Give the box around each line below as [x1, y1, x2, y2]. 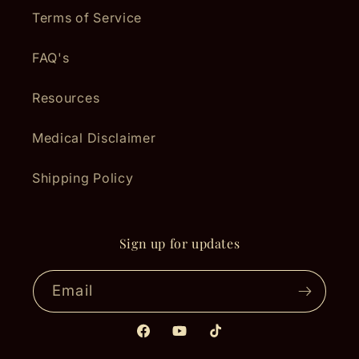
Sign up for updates [119, 234, 240, 252]
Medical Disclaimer [32, 130, 156, 147]
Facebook [134, 332, 200, 349]
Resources [32, 90, 100, 107]
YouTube [171, 332, 227, 349]
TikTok [207, 332, 251, 349]
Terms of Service [32, 10, 143, 26]
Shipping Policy [32, 170, 134, 187]
